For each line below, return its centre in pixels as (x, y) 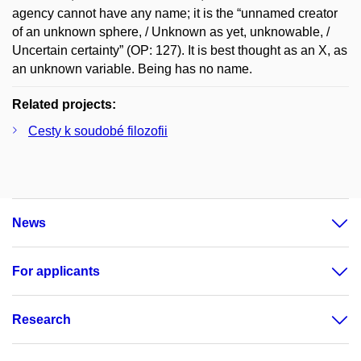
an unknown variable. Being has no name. (132, 69)
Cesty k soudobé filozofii (98, 131)
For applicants (56, 271)
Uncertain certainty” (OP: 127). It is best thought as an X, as (180, 50)
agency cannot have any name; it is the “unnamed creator (175, 13)
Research (41, 320)
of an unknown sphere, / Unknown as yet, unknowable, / (171, 32)
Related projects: (64, 104)
